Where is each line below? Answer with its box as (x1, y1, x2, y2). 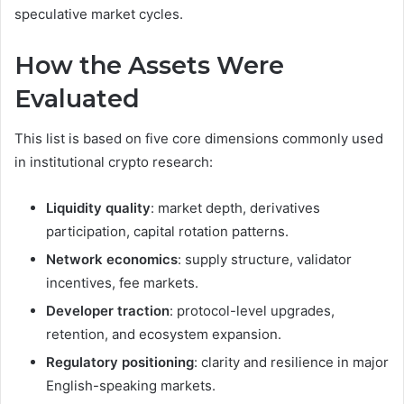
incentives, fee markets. (46, 274, 198, 292)
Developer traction (46, 302, 170, 320)
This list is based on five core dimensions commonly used (14, 130, 383, 148)
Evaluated (14, 83, 140, 114)
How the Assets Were (14, 50, 284, 80)
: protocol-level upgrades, (170, 302, 335, 320)
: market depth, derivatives (151, 199, 320, 217)
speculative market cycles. (14, 5, 183, 23)
